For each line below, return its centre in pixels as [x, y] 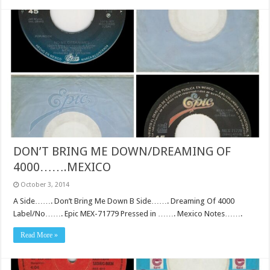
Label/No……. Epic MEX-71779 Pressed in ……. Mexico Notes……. [128, 214]
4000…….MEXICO [62, 167]
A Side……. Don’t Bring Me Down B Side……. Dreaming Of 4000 [124, 201]
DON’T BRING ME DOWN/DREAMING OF [122, 152]
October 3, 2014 [45, 185]
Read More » [39, 235]
